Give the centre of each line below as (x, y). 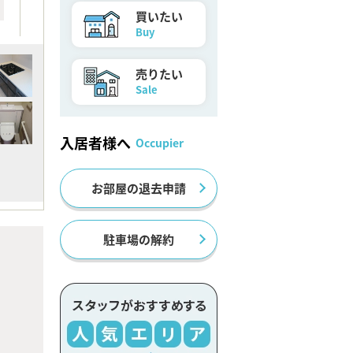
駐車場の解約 (139, 239)
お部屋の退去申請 (139, 188)
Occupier (160, 143)
